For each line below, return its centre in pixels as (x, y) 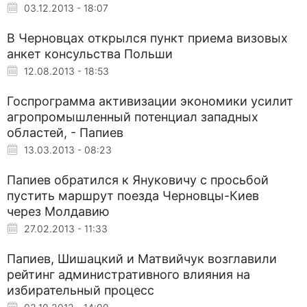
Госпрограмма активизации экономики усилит (150, 101)
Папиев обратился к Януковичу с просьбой (138, 180)
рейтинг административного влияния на (128, 274)
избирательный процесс (81, 290)
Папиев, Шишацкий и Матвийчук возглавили (142, 258)
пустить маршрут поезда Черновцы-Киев (133, 195)
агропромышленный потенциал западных (133, 116)
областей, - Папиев (65, 132)
